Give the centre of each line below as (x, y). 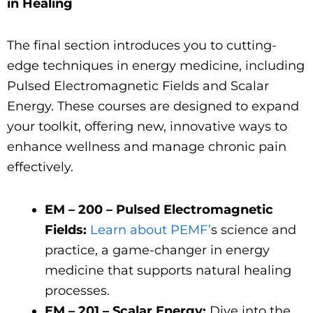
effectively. (40, 167)
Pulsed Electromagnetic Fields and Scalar (138, 86)
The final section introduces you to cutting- (142, 46)
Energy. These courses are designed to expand (153, 107)
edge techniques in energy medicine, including (156, 66)
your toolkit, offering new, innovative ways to (147, 127)
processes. (77, 290)
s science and (254, 230)
